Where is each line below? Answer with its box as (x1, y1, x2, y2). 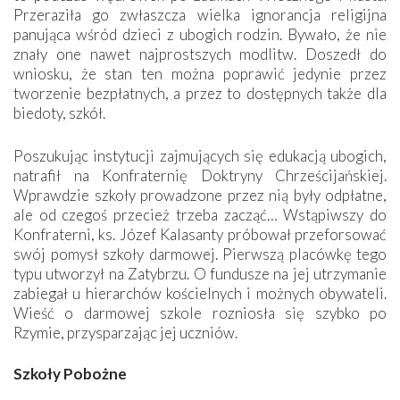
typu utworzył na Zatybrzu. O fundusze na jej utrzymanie (13, 263, 387, 283)
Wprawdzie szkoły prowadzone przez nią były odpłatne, (13, 185, 387, 204)
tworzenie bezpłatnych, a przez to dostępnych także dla (13, 83, 387, 103)
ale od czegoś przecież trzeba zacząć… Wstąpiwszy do (13, 204, 387, 224)
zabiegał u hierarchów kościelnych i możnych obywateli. (13, 283, 387, 303)
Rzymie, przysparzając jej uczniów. (13, 322, 237, 342)
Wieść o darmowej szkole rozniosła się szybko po (13, 303, 387, 322)
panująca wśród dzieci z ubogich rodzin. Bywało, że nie (13, 24, 387, 44)
